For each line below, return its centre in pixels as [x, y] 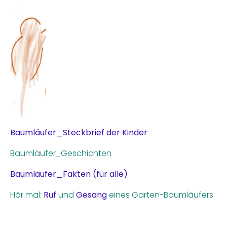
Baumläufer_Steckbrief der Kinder [79, 132]
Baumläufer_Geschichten [61, 153]
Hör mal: [27, 195]
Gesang [91, 195]
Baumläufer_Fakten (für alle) [69, 174]
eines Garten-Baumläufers [160, 195]
